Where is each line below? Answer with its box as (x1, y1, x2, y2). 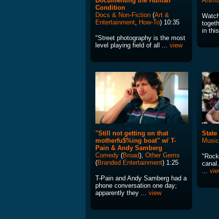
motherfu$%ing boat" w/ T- (95, 137, 176, 145)
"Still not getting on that (95, 130, 168, 137)
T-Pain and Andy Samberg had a (95, 175, 187, 182)
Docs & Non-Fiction (95, 11, 151, 19)
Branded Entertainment (97, 159, 162, 167)
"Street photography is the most (95, 34, 185, 42)
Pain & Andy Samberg (95, 144, 162, 152)
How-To (139, 19, 160, 26)
